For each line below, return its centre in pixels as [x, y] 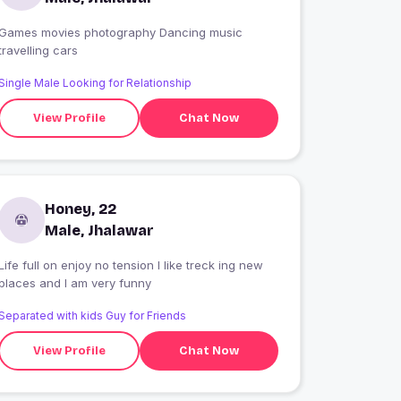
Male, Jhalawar [100, 231]
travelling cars [66, 51]
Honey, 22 [81, 209]
